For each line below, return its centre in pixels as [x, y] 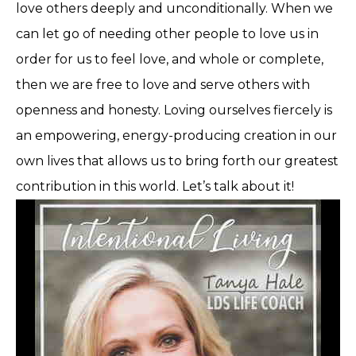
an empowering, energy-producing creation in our [176, 135]
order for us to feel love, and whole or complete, [170, 59]
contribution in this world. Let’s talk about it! [155, 186]
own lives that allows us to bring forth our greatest [177, 161]
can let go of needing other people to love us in [167, 33]
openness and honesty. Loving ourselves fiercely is [174, 110]
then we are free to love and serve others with [163, 84]
